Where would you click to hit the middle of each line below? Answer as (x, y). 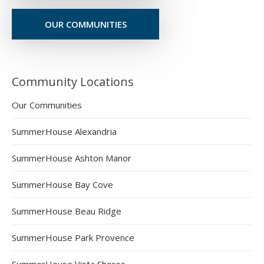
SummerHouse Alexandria (64, 131)
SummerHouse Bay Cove (62, 184)
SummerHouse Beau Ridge (67, 211)
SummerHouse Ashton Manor (72, 158)
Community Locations (73, 81)
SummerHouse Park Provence (73, 237)
